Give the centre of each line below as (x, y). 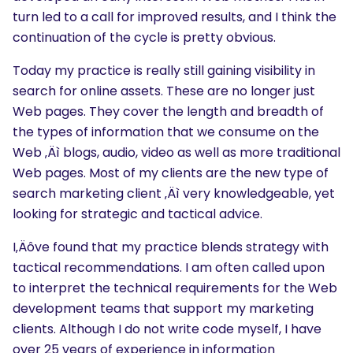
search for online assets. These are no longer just (164, 91)
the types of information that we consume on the (166, 132)
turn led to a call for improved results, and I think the (175, 17)
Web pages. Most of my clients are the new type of (171, 173)
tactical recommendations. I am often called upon (169, 268)
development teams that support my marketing (163, 308)
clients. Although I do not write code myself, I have (167, 329)
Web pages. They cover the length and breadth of (168, 111)
